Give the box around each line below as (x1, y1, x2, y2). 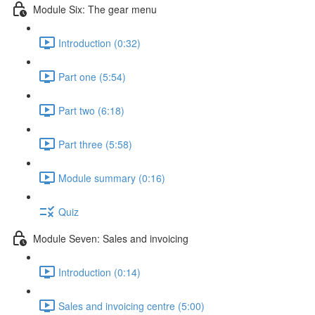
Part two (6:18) (58, 103, 124, 117)
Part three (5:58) (58, 136, 132, 151)
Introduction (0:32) (58, 35, 141, 50)
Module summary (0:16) (58, 170, 165, 185)
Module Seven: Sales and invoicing (33, 231, 188, 245)
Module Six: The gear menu (33, 1, 157, 16)
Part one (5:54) (58, 69, 126, 84)
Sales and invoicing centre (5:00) (58, 298, 205, 313)
